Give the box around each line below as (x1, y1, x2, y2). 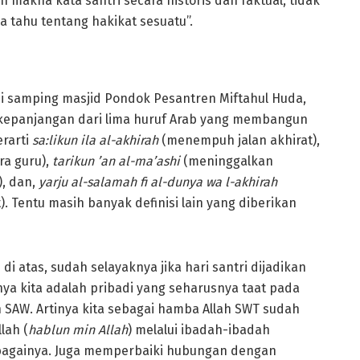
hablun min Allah (28, 321, 128, 337)
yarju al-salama (39, 174, 129, 190)
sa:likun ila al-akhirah (29, 132, 162, 148)
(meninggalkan (183, 153, 273, 169)
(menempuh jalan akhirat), (162, 132, 320, 148)
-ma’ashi (129, 153, 183, 169)
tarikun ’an (52, 153, 115, 169)
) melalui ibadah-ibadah (128, 321, 270, 337)
